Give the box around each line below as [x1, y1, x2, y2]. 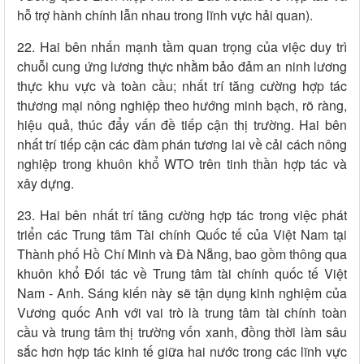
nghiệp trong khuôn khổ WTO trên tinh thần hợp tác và [17, 154, 347, 174]
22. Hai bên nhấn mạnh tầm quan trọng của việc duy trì [17, 37, 347, 57]
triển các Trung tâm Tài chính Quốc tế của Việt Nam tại [17, 225, 347, 245]
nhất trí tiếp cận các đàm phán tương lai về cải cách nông [17, 135, 347, 154]
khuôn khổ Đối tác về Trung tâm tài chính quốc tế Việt [17, 264, 347, 284]
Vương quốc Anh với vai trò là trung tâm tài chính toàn [17, 303, 347, 323]
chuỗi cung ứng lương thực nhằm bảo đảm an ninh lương [17, 57, 347, 76]
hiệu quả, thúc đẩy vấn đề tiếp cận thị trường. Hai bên [17, 115, 347, 135]
